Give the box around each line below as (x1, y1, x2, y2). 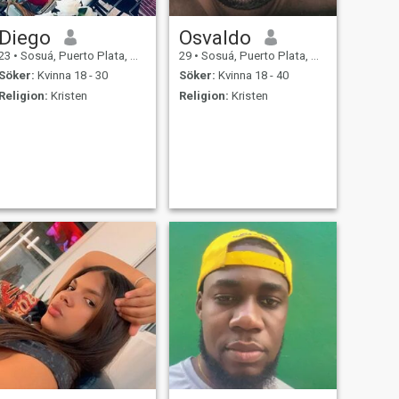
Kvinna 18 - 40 (215, 69, 289, 83)
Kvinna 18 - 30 (34, 69, 108, 83)
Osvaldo (178, 25, 251, 49)
